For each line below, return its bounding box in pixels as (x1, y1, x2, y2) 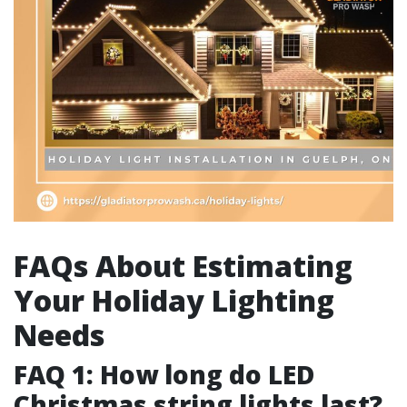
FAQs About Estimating (14, 246, 352, 285)
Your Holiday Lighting (14, 281, 334, 320)
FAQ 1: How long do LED (14, 357, 314, 392)
